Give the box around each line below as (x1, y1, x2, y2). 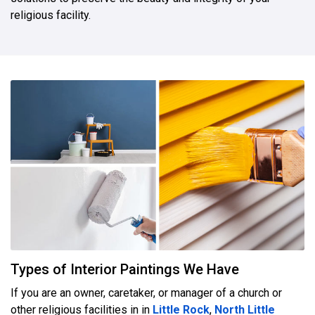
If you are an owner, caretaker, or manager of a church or (11, 286, 282, 300)
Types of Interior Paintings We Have (11, 261, 239, 278)
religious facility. (11, 8, 91, 22)
